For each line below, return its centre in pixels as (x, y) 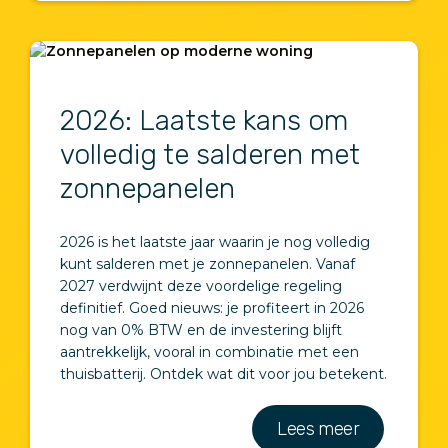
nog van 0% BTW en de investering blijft (201, 329)
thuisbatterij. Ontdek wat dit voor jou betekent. (223, 373)
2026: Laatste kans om (204, 120)
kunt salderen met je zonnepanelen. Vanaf (207, 263)
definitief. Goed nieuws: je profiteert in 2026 (212, 307)
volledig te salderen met (210, 154)
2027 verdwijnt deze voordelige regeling (201, 285)
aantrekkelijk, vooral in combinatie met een (209, 351)
